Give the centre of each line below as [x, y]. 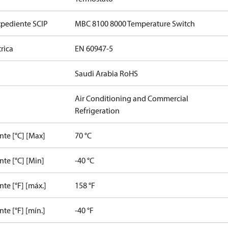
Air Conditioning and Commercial [132, 98]
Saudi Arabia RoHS [107, 73]
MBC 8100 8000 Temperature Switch [135, 23]
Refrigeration [97, 110]
